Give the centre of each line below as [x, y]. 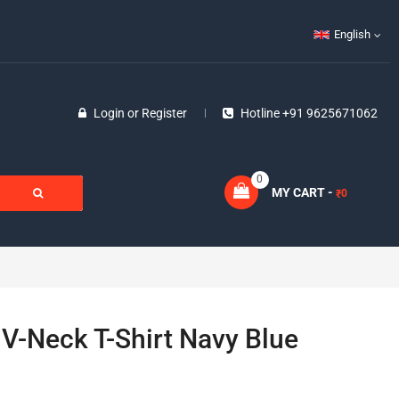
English [352, 34]
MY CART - [302, 192]
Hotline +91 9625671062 [309, 113]
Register [164, 113]
